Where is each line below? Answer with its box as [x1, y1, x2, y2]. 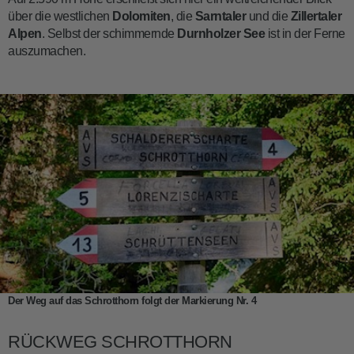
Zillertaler [290, 9, 341, 23]
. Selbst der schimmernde [41, 26, 177, 40]
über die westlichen [8, 9, 112, 23]
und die [246, 9, 291, 23]
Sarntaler [194, 9, 246, 23]
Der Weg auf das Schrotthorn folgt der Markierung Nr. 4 [8, 294, 256, 307]
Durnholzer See [177, 26, 265, 40]
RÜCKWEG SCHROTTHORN [8, 331, 232, 352]
